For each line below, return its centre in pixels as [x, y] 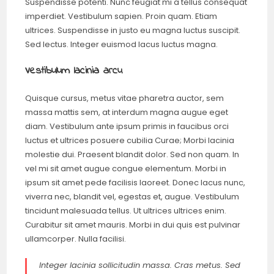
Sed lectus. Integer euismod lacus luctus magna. [122, 44]
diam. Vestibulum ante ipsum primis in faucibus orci [127, 126]
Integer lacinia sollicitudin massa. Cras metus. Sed [140, 265]
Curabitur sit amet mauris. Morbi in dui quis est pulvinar [133, 225]
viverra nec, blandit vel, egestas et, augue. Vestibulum [132, 197]
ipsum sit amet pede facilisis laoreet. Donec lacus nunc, [135, 183]
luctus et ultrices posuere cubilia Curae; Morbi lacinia [130, 140]
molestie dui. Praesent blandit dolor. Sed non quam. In [132, 154]
